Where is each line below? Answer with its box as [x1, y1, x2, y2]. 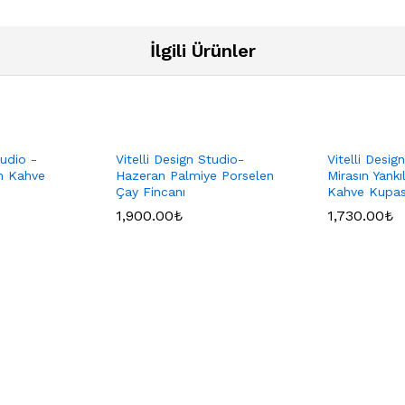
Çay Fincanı [116, 184, 185, 200]
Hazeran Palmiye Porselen [116, 168, 274, 184]
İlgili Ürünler [149, 40, 256, 62]
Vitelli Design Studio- [116, 152, 244, 167]
